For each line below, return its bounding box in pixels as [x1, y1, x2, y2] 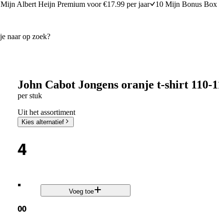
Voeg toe [69, 188, 94, 196]
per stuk [17, 91, 42, 100]
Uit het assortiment [17, 108, 75, 116]
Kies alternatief [21, 118, 64, 126]
